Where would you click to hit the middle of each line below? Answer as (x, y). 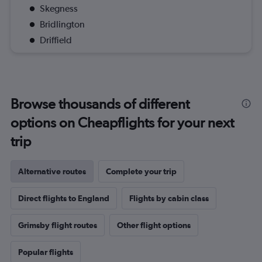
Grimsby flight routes (58, 225)
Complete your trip (141, 171)
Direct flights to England (64, 198)
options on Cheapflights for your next (122, 123)
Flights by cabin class (169, 198)
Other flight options (154, 225)
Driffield (56, 40)
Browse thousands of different (100, 104)
